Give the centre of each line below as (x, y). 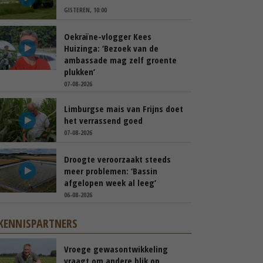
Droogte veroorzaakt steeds (117, 159)
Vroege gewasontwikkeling (116, 249)
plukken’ (80, 72)
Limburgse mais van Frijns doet (124, 109)
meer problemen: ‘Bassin (111, 171)
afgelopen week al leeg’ (110, 183)
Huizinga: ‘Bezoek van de (111, 48)
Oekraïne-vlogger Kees (108, 36)
